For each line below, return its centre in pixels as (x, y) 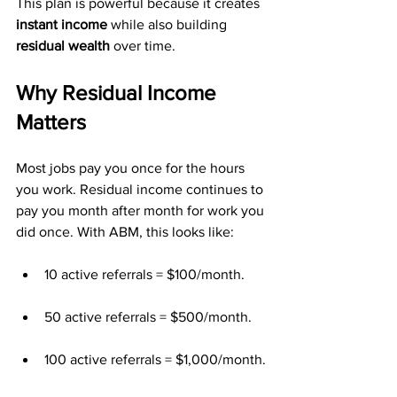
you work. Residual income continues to (141, 189)
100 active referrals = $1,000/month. (155, 359)
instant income (62, 24)
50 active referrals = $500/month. (148, 317)
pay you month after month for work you (142, 210)
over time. (143, 46)
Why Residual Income (119, 93)
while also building (169, 24)
